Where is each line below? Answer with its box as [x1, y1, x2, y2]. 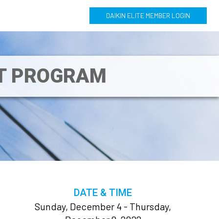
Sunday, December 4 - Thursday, [35, 200, 172, 212]
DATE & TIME [74, 187, 132, 198]
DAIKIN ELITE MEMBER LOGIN [106, 11, 190, 20]
